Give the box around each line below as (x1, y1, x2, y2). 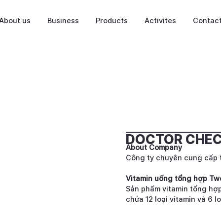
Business (47, 16, 79, 25)
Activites (145, 16, 176, 25)
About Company (125, 143, 182, 152)
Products (96, 16, 128, 25)
